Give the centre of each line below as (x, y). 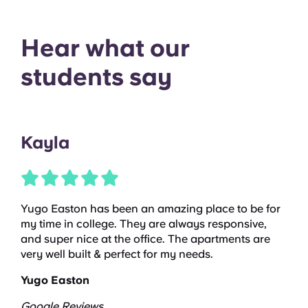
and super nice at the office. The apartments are (145, 239)
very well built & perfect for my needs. (117, 254)
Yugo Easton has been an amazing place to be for (151, 208)
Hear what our (105, 47)
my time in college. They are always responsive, (144, 223)
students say (96, 76)
